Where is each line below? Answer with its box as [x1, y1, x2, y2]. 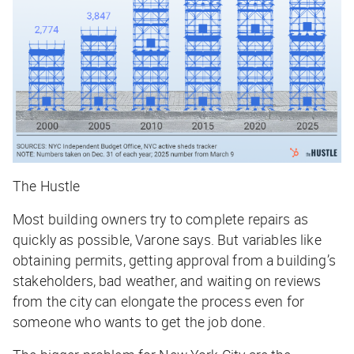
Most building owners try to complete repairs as [13, 209, 309, 228]
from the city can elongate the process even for [13, 291, 305, 311]
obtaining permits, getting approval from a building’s [13, 250, 336, 269]
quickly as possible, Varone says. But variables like [13, 229, 322, 249]
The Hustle [13, 175, 81, 195]
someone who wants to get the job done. [13, 311, 265, 331]
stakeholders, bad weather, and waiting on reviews [13, 270, 322, 290]
